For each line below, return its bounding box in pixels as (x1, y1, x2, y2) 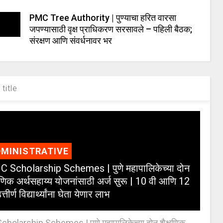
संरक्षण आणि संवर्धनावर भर (29, 35, 112, 46)
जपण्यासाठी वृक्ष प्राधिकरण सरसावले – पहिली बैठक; (29, 24, 193, 34)
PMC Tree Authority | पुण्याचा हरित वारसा (29, 12, 177, 23)
